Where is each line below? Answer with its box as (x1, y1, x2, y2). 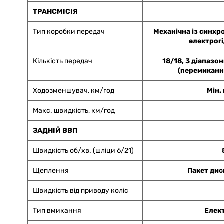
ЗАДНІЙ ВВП (33, 126, 77, 135)
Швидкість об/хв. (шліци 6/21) (33, 146, 134, 155)
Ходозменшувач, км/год (33, 86, 114, 95)
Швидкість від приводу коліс (33, 186, 128, 195)
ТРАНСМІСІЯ (33, 7, 78, 16)
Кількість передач (33, 57, 92, 66)
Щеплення (33, 166, 69, 175)
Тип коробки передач (33, 27, 105, 36)
